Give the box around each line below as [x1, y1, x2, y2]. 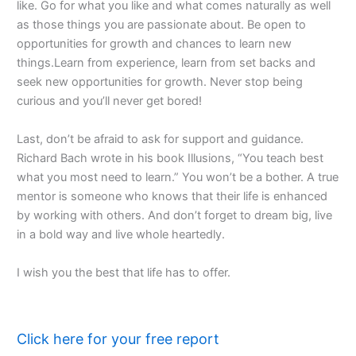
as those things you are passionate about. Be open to [17, 17, 306, 32]
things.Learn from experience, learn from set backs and [17, 55, 315, 70]
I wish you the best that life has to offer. [17, 265, 230, 280]
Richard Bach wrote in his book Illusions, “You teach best [17, 150, 323, 165]
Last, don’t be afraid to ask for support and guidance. [17, 131, 304, 146]
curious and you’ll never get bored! [17, 93, 202, 108]
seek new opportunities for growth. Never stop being [17, 74, 303, 89]
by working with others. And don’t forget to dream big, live [17, 207, 332, 222]
